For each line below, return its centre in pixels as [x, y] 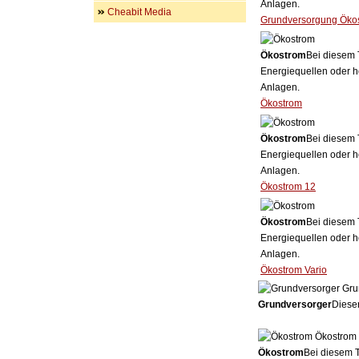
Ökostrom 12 [288, 187]
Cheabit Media [139, 12]
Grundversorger [295, 305]
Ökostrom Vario [294, 270]
